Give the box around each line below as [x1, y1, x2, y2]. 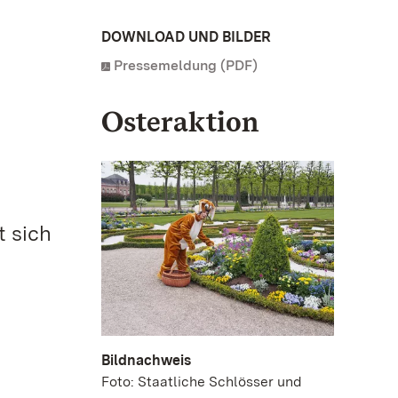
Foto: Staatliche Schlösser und [101, 372, 302, 390]
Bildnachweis [101, 351, 191, 369]
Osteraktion [101, 104, 259, 139]
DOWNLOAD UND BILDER [101, 28, 271, 45]
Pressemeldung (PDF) [114, 57, 258, 74]
